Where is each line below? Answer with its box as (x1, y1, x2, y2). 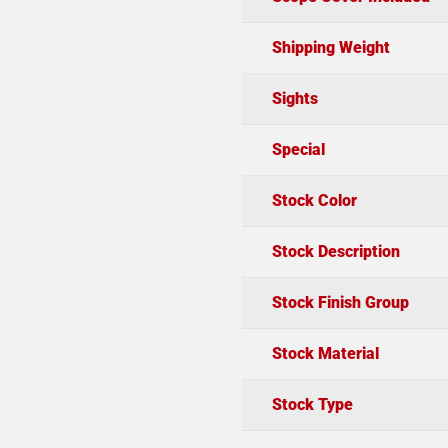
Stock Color (271, 190, 357, 210)
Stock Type (271, 394, 353, 414)
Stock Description (271, 241, 400, 261)
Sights (271, 88, 318, 108)
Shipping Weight (271, 37, 390, 57)
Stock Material (271, 343, 379, 363)
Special (271, 139, 325, 159)
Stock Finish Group (271, 292, 409, 312)
